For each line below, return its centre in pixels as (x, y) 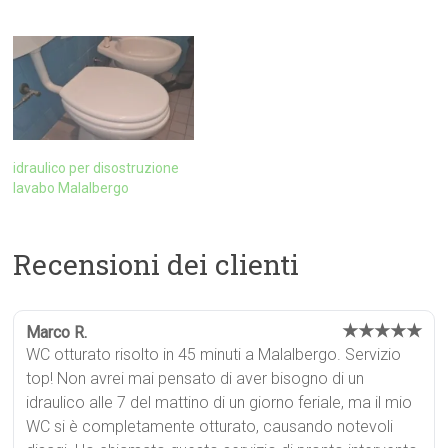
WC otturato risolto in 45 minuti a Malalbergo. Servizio (214, 354)
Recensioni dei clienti (156, 264)
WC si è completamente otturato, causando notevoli (210, 426)
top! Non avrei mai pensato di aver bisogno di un (195, 378)
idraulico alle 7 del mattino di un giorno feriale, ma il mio (219, 402)
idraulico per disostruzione (96, 167)
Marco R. (57, 332)
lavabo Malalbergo (71, 187)
